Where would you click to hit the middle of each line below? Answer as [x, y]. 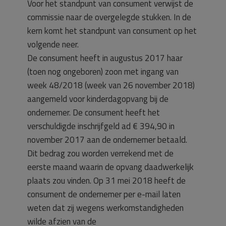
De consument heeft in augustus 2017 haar [105, 58]
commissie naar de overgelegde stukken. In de [109, 17]
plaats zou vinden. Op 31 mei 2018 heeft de [106, 181]
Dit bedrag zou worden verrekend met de [100, 153]
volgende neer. [53, 44]
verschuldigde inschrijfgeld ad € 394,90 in [101, 126]
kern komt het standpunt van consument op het [112, 31]
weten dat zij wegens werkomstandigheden [105, 208]
